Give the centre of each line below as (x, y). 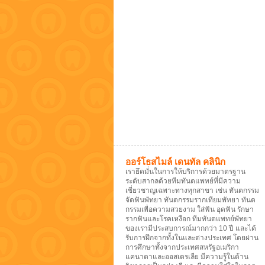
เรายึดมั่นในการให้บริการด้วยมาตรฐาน (185, 172)
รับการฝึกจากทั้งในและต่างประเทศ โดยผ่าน (192, 238)
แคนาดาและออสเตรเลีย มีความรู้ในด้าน (187, 257)
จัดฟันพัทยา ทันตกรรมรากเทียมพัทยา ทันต (190, 200)
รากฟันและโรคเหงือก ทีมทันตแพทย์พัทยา (189, 219)
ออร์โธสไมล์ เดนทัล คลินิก (175, 162)
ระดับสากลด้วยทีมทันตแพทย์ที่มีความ (183, 181)
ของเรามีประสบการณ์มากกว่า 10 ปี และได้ (191, 228)
